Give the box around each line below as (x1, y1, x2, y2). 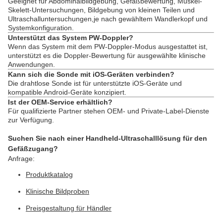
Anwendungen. (8, 60, 55, 68)
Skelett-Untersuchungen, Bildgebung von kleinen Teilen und (8, 6, 195, 14)
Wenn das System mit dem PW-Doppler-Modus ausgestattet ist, (8, 43, 208, 51)
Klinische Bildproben (26, 187, 89, 195)
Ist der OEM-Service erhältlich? (8, 98, 112, 106)
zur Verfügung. (8, 116, 54, 124)
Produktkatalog (26, 170, 73, 178)
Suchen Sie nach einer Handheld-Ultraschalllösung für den (8, 134, 207, 142)
